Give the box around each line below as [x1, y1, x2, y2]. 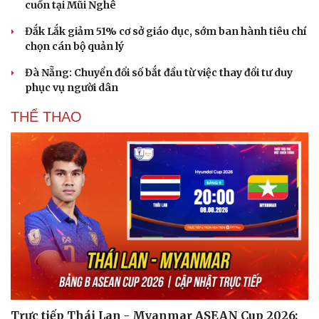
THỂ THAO [11, 109, 82, 125]
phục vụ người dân [25, 81, 118, 94]
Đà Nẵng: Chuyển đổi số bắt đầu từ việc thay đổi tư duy [25, 66, 293, 79]
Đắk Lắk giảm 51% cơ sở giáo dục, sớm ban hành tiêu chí [25, 25, 306, 38]
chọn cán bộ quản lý [25, 40, 124, 53]
